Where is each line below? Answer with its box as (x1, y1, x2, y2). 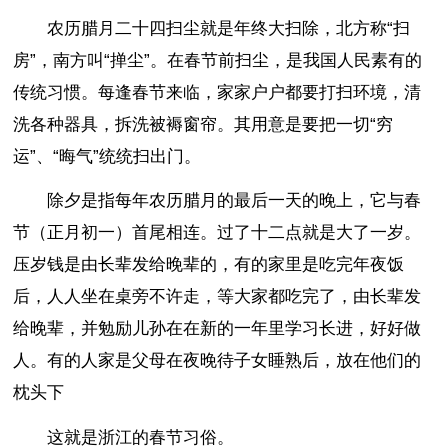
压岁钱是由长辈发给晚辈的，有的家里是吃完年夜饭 (13, 255, 405, 275)
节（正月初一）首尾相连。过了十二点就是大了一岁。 (13, 223, 422, 243)
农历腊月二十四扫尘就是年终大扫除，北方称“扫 (47, 18, 411, 38)
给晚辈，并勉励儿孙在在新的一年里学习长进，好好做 (13, 319, 422, 339)
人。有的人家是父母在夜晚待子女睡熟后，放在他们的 (13, 351, 422, 371)
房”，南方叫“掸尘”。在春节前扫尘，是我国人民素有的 (13, 50, 423, 70)
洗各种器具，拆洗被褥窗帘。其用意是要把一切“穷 (13, 114, 394, 134)
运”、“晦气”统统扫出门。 (13, 146, 202, 166)
